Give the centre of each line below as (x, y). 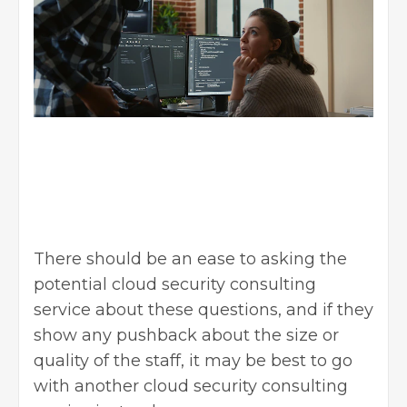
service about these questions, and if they (203, 309)
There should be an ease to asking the (190, 258)
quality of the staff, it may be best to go (193, 360)
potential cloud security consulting (175, 284)
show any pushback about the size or (186, 335)
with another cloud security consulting (191, 386)
